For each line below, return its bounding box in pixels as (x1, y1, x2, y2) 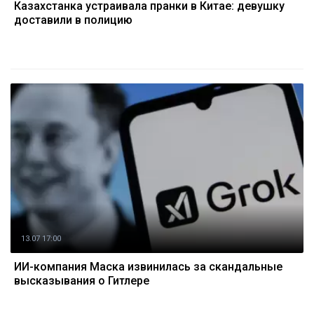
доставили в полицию (14, 13, 132, 27)
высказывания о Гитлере (14, 274, 149, 287)
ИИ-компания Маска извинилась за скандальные (14, 260, 282, 273)
